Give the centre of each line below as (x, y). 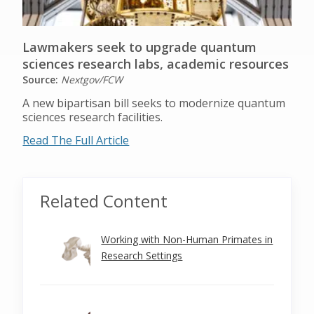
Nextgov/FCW (92, 80)
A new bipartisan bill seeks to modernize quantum (154, 103)
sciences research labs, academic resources (156, 64)
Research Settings (142, 255)
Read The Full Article (76, 140)
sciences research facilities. (93, 117)
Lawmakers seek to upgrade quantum (140, 47)
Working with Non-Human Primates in (187, 239)
